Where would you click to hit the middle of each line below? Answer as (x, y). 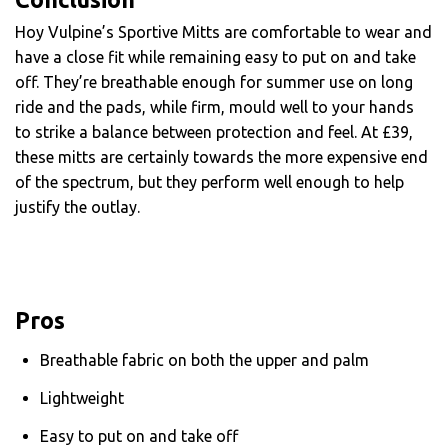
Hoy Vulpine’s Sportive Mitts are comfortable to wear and (223, 32)
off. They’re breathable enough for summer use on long (214, 82)
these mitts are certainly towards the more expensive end (221, 157)
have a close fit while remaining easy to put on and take (215, 57)
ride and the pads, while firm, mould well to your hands (214, 107)
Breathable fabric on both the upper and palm (204, 360)
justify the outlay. (77, 207)
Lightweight (82, 398)
